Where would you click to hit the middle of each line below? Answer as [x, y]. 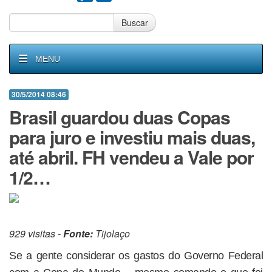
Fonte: [78, 233]
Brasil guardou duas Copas [120, 117]
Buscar [135, 22]
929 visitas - [36, 233]
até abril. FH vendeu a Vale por [131, 157]
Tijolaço [111, 233]
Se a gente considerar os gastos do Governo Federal [136, 256]
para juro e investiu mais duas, [132, 137]
